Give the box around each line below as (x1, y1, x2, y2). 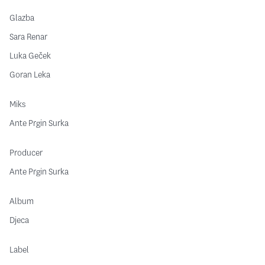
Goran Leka (9, 69, 50, 80)
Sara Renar (9, 31, 47, 43)
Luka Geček (9, 50, 51, 62)
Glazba (9, 12, 34, 24)
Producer (9, 147, 43, 159)
